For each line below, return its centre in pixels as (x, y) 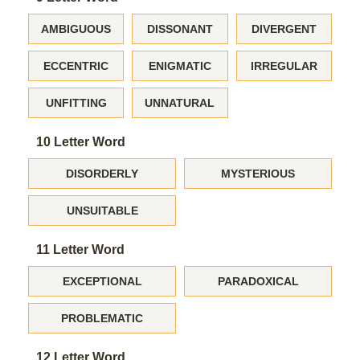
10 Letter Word (81, 142)
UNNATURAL (180, 103)
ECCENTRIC (76, 66)
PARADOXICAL (258, 281)
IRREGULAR (284, 66)
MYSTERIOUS (258, 174)
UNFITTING (76, 103)
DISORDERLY (102, 174)
